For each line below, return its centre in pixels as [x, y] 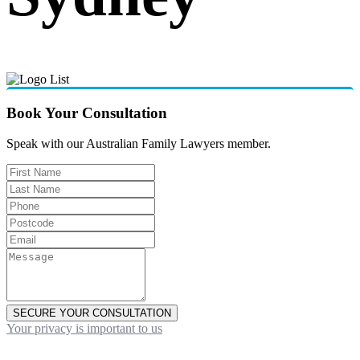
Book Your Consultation [87, 112]
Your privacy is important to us [84, 329]
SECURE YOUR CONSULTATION [92, 313]
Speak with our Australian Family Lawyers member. [139, 144]
